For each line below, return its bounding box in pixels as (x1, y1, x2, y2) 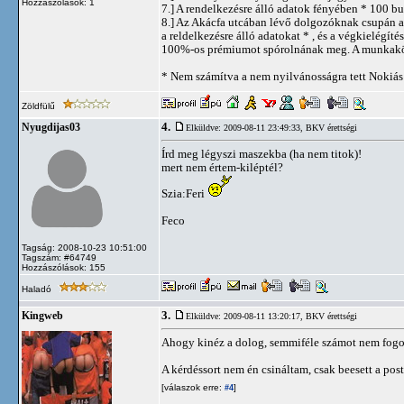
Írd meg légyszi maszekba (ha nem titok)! (161, 147, 362, 161)
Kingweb (22, 310, 63, 321)
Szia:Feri (161, 187, 207, 200)
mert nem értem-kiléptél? (161, 161, 283, 174)
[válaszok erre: (161, 382, 222, 392)
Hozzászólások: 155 (22, 262, 106, 272)
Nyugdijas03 (22, 122, 80, 133)
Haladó (22, 284, 54, 294)
